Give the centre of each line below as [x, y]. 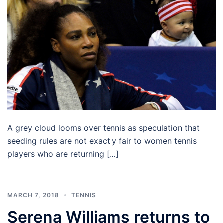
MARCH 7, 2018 [33, 195]
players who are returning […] [63, 154]
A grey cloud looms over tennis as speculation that [104, 128]
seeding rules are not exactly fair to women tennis [102, 141]
